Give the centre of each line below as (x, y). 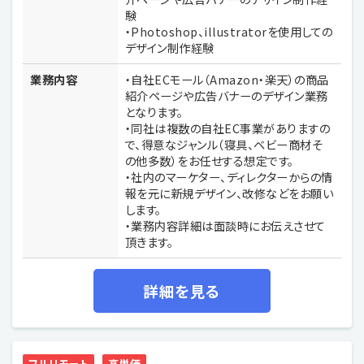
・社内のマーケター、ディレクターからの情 (229, 177)
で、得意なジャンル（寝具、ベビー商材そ (224, 145)
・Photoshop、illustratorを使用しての (229, 32)
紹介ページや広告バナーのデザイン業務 (226, 96)
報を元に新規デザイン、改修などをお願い (229, 193)
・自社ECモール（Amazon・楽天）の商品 (227, 80)
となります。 (154, 112)
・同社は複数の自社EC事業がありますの (227, 128)
